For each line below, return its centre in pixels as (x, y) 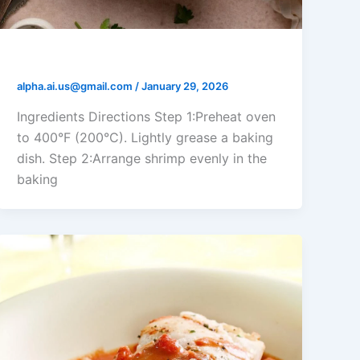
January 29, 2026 (185, 86)
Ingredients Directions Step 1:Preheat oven (147, 116)
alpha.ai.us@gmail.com (76, 86)
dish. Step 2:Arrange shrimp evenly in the (142, 158)
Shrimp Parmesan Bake (106, 59)
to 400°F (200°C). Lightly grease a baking (145, 137)
